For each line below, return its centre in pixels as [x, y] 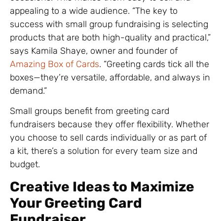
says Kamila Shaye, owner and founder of [94, 51]
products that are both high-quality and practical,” [110, 37]
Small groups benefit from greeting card [90, 111]
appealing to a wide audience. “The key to [94, 11]
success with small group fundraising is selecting [109, 24]
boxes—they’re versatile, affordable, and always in [110, 77]
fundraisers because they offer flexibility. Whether [110, 125]
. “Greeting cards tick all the [154, 64]
